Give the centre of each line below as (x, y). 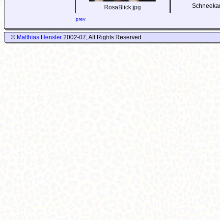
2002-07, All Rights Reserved (101, 37)
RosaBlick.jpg (122, 7)
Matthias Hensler (39, 37)
